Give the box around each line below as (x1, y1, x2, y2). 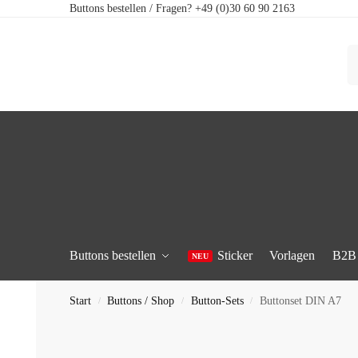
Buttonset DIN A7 (259, 295, 341, 308)
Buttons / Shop (107, 295, 175, 308)
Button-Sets (190, 295, 244, 308)
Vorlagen (269, 249, 316, 262)
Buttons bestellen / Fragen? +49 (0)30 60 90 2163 (70, 2, 295, 14)
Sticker (217, 249, 253, 262)
